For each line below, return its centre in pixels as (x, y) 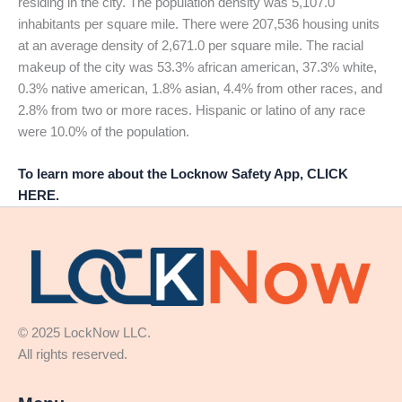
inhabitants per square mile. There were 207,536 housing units (199, 24)
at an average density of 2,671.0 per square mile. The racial (191, 45)
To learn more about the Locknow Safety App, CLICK (183, 175)
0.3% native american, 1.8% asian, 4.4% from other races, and (200, 88)
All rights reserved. (83, 355)
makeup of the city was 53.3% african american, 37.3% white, (197, 67)
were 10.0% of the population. (104, 131)
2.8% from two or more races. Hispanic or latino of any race (192, 110)
